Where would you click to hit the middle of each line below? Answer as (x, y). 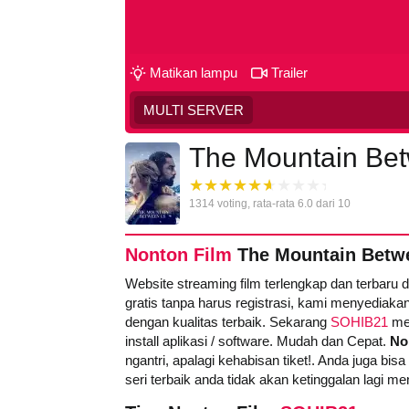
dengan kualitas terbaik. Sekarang (228, 322)
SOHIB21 (359, 322)
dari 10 (332, 204)
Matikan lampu (194, 73)
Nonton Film (178, 255)
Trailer (289, 73)
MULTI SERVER (194, 110)
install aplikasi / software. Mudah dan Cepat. (257, 341)
